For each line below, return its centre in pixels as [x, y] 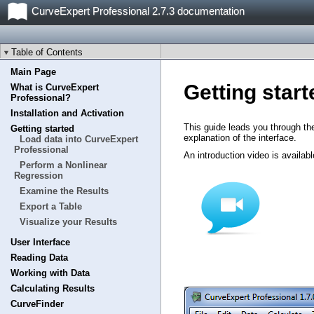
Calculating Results [53, 288]
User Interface [40, 242]
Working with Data [50, 273]
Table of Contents [47, 52]
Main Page [33, 72]
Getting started [42, 129]
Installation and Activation [67, 113]
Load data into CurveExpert [79, 139]
